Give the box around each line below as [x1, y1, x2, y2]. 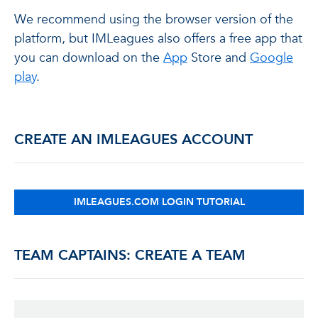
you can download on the [14, 49, 163, 67]
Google [250, 49, 293, 67]
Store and [187, 49, 250, 67]
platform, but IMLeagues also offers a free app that [14, 30, 302, 48]
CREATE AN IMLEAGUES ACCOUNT [14, 130, 253, 149]
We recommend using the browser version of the [14, 11, 293, 28]
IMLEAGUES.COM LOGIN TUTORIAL [73, 195, 245, 209]
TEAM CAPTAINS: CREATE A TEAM [14, 246, 246, 265]
